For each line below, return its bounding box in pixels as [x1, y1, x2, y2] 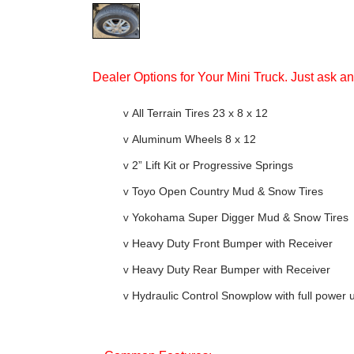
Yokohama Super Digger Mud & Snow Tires [132, 210, 348, 224]
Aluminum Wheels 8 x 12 [132, 132, 256, 145]
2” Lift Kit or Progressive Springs [132, 158, 293, 171]
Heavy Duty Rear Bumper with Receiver [132, 262, 330, 276]
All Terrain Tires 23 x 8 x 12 [132, 106, 268, 119]
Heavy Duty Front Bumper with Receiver [132, 236, 333, 250]
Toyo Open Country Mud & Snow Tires [132, 184, 323, 198]
